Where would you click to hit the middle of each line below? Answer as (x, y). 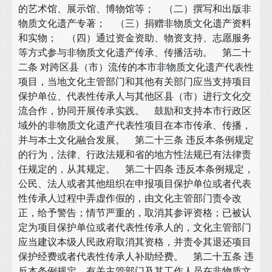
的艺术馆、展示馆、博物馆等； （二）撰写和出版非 (135, 8)
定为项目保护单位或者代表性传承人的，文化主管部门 (135, 227)
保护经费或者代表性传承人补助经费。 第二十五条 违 (136, 256)
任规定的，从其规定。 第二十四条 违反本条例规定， (136, 169)
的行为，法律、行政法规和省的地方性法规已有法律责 (135, 154)
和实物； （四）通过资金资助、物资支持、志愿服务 (135, 38)
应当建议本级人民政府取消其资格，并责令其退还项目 (135, 242)
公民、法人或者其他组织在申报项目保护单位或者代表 (135, 183)
